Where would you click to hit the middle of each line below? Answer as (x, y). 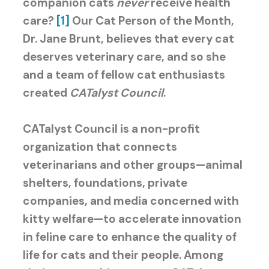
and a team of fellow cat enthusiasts (124, 74)
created (46, 92)
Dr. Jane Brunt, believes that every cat (128, 38)
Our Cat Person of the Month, (153, 20)
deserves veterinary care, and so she (124, 56)
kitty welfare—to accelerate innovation (132, 219)
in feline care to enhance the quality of (129, 237)
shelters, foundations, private (105, 183)
